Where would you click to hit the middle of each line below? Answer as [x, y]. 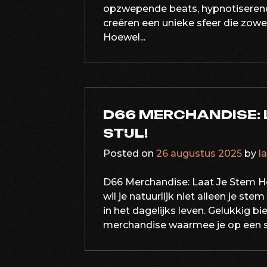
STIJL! [125, 133]
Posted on [130, 153]
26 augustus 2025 [199, 153]
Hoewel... [124, 37]
